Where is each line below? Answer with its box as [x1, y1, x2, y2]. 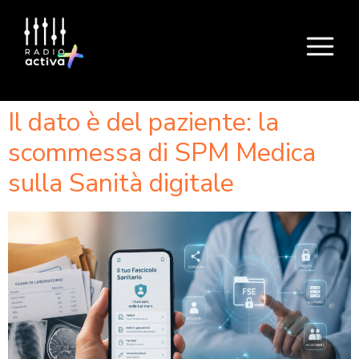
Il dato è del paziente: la [8, 105, 279, 140]
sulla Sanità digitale [8, 166, 234, 201]
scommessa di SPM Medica [8, 135, 316, 171]
